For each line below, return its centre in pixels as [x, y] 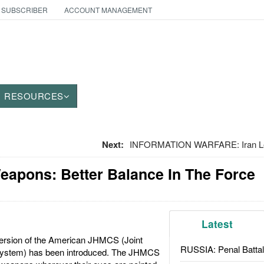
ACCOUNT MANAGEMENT [108, 10]
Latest [217, 224]
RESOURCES [34, 96]
